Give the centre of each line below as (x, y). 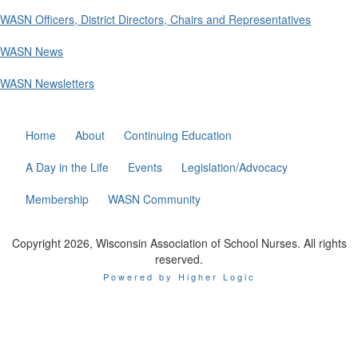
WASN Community (155, 199)
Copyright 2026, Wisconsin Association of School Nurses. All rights (179, 243)
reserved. (179, 259)
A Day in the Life (68, 167)
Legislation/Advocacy (235, 167)
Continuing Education (178, 135)
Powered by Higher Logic (179, 276)
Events (145, 167)
